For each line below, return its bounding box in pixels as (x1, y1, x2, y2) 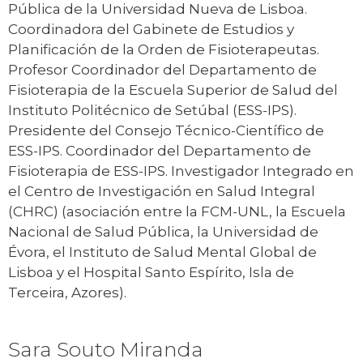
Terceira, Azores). (8, 284, 126, 301)
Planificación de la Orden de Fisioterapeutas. (8, 41, 319, 58)
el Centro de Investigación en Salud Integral (8, 182, 315, 199)
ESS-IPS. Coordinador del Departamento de (8, 142, 311, 159)
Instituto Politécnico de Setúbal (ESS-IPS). (8, 101, 297, 118)
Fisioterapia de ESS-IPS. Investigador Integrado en (8, 162, 354, 179)
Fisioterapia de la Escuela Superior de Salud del (8, 81, 338, 98)
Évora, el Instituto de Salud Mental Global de (8, 243, 317, 260)
